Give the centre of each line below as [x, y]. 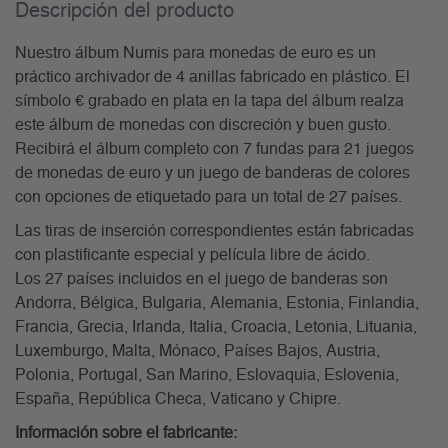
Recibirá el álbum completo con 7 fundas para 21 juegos [214, 149]
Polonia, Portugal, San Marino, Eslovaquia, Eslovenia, [207, 375]
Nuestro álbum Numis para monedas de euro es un [195, 53]
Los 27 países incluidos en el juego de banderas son [201, 279]
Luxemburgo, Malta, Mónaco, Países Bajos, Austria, [197, 351]
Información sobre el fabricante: [126, 433]
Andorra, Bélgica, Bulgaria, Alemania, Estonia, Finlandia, [217, 303]
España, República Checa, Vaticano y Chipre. [178, 399]
